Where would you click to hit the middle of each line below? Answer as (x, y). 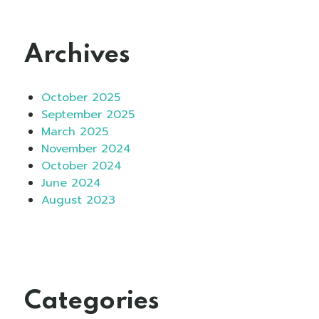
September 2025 (88, 114)
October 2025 (81, 97)
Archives (77, 54)
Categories (92, 301)
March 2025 (75, 131)
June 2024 (71, 183)
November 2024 (86, 148)
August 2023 (78, 200)
